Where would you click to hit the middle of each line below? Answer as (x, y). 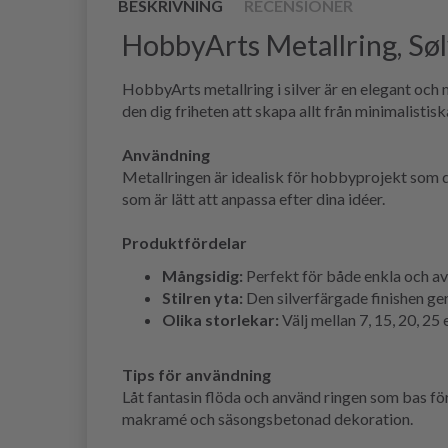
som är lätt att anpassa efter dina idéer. (253, 199)
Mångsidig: (202, 276)
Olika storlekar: (220, 320)
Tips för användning (196, 375)
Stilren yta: (202, 298)
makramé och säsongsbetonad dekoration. (267, 419)
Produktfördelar (184, 243)
